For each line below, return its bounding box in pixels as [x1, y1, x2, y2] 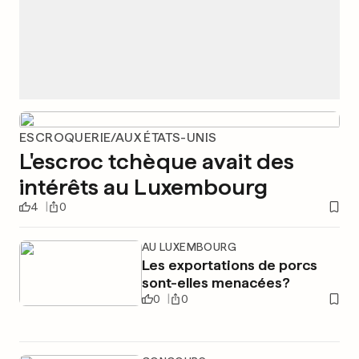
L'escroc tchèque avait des [19, 147, 295, 175]
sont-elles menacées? [141, 274, 290, 291]
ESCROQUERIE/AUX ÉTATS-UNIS [19, 130, 217, 145]
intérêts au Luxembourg [19, 173, 268, 200]
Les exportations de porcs [141, 256, 317, 273]
